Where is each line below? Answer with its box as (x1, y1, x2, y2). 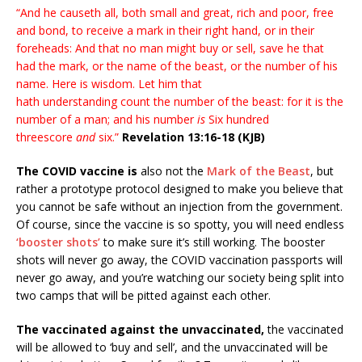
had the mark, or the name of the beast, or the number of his (16, 58, 338, 74)
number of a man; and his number (16, 112, 197, 128)
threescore (16, 129, 76, 145)
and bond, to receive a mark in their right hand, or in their (16, 23, 314, 39)
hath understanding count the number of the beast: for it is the (16, 94, 343, 110)
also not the (137, 163, 207, 179)
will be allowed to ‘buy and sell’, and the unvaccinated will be (16, 339, 328, 356)
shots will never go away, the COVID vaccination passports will (16, 252, 343, 268)
